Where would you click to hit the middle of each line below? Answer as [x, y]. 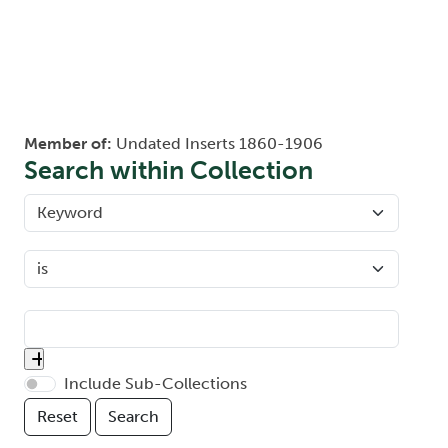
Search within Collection [168, 171]
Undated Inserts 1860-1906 [219, 144]
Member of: [70, 144]
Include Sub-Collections [155, 384]
